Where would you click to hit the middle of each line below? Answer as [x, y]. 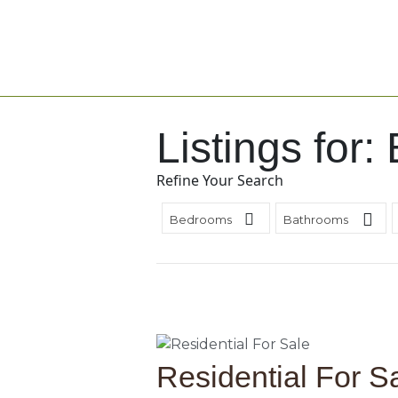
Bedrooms [201, 220]
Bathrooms [316, 220]
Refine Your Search [219, 180]
